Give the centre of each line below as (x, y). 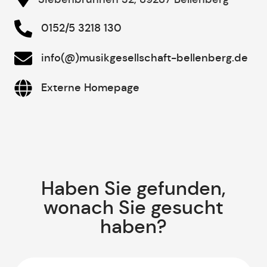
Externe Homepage (90, 88)
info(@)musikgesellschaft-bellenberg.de (145, 58)
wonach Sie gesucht (133, 207)
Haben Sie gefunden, (133, 188)
